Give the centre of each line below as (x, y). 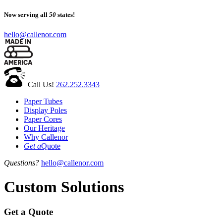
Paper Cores (43, 119)
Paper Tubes (43, 101)
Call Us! (41, 84)
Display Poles (45, 110)
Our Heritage (44, 128)
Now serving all (27, 15)
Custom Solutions (64, 187)
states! (65, 15)
